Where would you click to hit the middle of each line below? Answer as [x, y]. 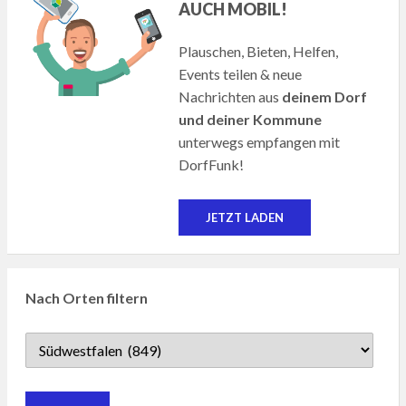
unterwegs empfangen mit [260, 142]
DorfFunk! [212, 165]
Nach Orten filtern [86, 298]
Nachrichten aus [231, 97]
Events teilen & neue [241, 74]
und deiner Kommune [251, 120]
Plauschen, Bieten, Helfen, [259, 52]
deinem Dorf [325, 97]
